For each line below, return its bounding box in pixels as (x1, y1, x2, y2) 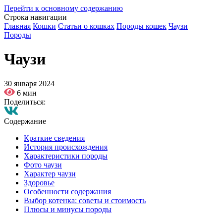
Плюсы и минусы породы (24, 205, 111, 214)
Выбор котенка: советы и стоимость (24, 196, 146, 205)
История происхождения (24, 142, 108, 151)
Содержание (4, 116, 46, 125)
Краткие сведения (24, 133, 85, 142)
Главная (4, 22, 31, 30)
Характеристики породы (24, 151, 108, 160)
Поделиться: (4, 97, 46, 106)
